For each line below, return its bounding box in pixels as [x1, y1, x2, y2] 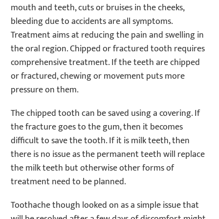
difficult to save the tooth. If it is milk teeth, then [11, 133, 190, 148]
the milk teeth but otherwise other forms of [11, 160, 175, 175]
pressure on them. [11, 82, 79, 97]
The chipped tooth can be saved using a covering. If [11, 106, 200, 121]
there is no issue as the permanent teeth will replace [11, 147, 205, 162]
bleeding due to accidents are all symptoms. [11, 14, 173, 29]
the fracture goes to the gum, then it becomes [11, 119, 183, 134]
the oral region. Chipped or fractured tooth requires [11, 41, 205, 56]
